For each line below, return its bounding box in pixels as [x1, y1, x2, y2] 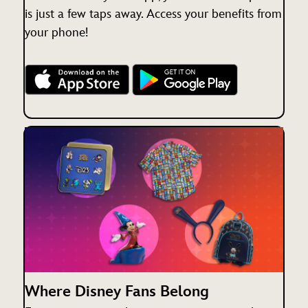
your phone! [25, 25, 88, 41]
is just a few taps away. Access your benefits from [25, 7, 282, 22]
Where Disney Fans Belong [25, 283, 209, 302]
